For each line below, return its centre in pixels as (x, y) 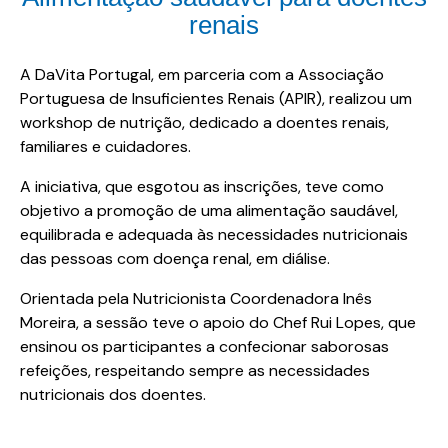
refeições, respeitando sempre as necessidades (195, 371)
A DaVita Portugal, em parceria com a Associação (202, 75)
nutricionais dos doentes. (113, 395)
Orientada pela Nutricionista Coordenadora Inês (196, 299)
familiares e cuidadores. (105, 147)
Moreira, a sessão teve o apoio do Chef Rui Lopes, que (218, 323)
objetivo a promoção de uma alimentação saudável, (209, 211)
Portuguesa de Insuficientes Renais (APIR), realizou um (216, 99)
